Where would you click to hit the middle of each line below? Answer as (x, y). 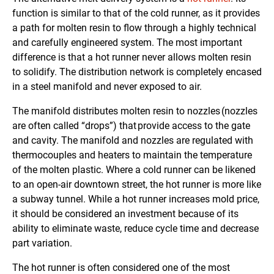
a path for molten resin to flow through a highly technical (134, 28)
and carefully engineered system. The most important (127, 43)
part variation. (42, 243)
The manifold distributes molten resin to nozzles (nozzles (135, 111)
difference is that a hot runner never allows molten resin (132, 57)
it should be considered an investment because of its (125, 214)
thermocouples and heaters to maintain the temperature (132, 155)
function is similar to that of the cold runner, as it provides (136, 13)
